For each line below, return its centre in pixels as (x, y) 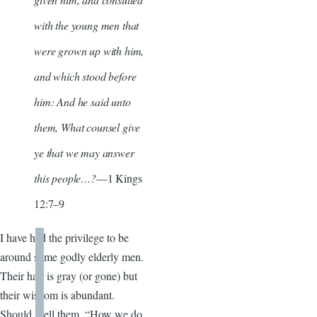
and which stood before (85, 76)
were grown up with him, (89, 50)
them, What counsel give (87, 127)
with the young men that (87, 25)
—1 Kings (119, 178)
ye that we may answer (84, 152)
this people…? (65, 178)
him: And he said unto (82, 101)
